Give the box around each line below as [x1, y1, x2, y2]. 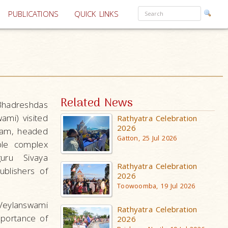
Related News [61, 94, 133, 113]
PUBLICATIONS [8, 9, 59, 19]
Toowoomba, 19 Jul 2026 [117, 181, 195, 190]
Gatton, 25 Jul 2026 [117, 134, 177, 142]
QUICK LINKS [74, 9, 119, 19]
